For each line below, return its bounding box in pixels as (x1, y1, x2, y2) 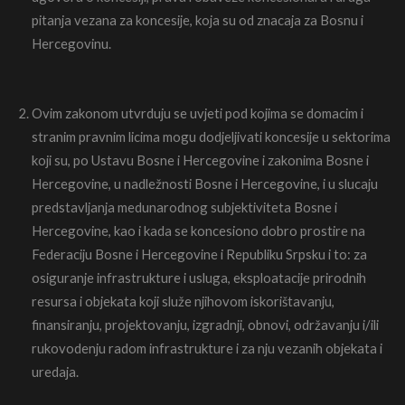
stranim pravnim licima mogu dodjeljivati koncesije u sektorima (32, 128, 391, 146)
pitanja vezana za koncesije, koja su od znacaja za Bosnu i (32, 11, 363, 28)
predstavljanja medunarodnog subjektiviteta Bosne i (32, 199, 337, 216)
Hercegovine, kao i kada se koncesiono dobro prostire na (32, 222, 365, 240)
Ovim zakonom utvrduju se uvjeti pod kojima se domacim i (32, 105, 363, 122)
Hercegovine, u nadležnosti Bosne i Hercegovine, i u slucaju (32, 175, 378, 193)
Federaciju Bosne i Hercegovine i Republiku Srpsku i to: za (32, 246, 367, 263)
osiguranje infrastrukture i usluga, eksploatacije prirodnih (32, 269, 366, 287)
